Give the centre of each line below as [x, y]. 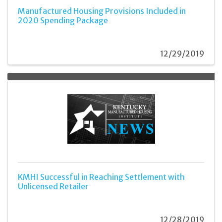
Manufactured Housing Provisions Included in [102, 11]
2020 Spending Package [63, 21]
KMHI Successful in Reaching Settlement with [101, 177]
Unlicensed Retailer [53, 187]
